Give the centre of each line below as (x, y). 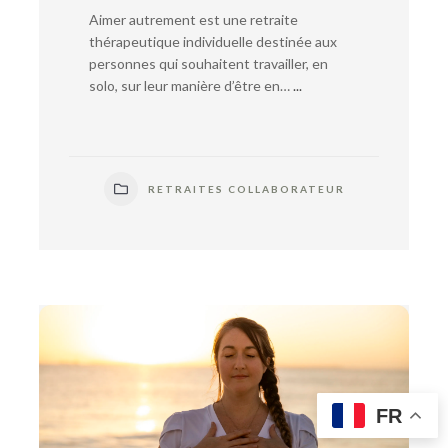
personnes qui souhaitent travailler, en (208, 64)
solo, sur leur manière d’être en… (189, 86)
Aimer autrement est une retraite (193, 20)
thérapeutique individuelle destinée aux (213, 42)
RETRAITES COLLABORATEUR (246, 189)
